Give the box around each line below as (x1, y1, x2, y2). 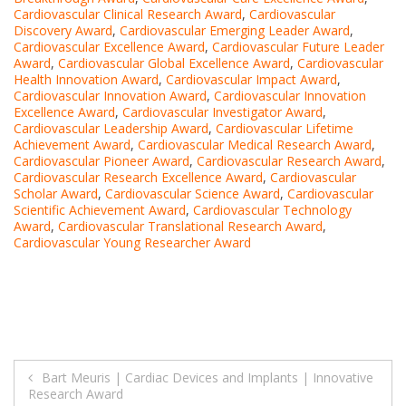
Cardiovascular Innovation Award (14, 86, 207, 104)
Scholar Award (14, 184, 98, 202)
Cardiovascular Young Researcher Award (14, 233, 251, 251)
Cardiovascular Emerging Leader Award (120, 21, 350, 39)
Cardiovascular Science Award (105, 184, 280, 202)
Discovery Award (14, 21, 112, 39)
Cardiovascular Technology (193, 200, 352, 218)
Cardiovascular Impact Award (166, 70, 337, 88)
